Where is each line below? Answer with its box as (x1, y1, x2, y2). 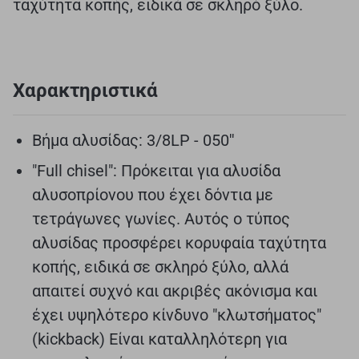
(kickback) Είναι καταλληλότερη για (32, 329, 287, 349)
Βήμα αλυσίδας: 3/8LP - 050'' (32, 130, 235, 150)
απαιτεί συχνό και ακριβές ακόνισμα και (32, 280, 317, 301)
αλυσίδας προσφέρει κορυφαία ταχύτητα (32, 232, 326, 252)
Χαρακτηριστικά (13, 79, 158, 102)
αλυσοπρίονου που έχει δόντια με (32, 184, 273, 204)
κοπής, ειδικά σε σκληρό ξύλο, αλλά (32, 256, 288, 276)
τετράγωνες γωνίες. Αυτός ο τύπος (32, 208, 290, 228)
